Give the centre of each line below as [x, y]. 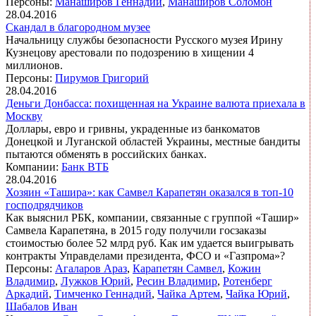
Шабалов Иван [42, 307]
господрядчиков [44, 205]
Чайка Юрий [256, 294]
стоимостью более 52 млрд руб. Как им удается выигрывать [150, 243]
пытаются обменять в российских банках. [106, 154]
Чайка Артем [189, 294]
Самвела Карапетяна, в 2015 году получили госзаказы [136, 231]
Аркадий [27, 294]
